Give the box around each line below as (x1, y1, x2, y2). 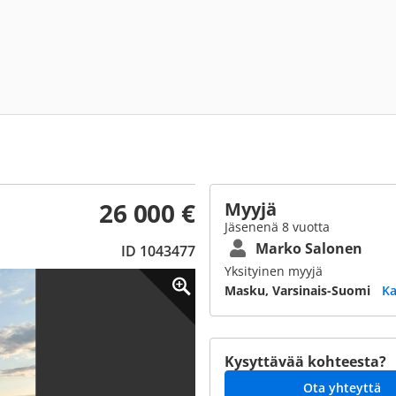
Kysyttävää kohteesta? (225, 352, 386, 371)
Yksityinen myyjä (225, 263, 323, 279)
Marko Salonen (255, 239, 362, 258)
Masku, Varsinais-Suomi (225, 282, 370, 299)
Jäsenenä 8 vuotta (225, 218, 330, 235)
